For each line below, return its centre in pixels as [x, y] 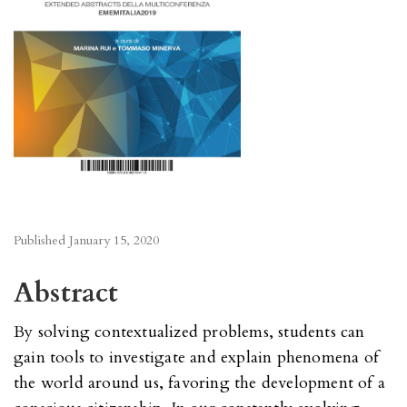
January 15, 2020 [114, 241]
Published [41, 241]
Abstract [66, 293]
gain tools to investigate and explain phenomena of [197, 358]
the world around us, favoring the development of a [200, 383]
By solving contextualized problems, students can [189, 333]
